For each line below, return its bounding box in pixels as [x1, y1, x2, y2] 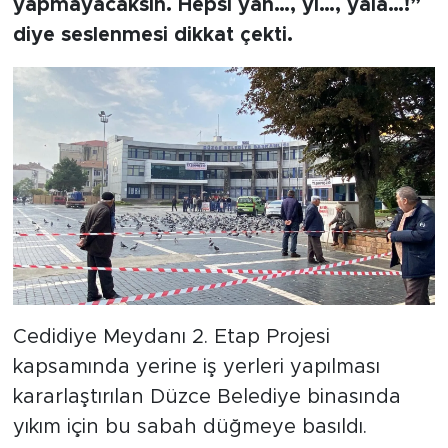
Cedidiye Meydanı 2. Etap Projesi [12, 326, 330, 347]
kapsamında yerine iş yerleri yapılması [12, 356, 380, 377]
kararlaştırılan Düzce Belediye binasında [12, 386, 401, 407]
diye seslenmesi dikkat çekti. [12, 25, 293, 46]
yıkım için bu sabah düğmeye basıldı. [12, 416, 367, 437]
